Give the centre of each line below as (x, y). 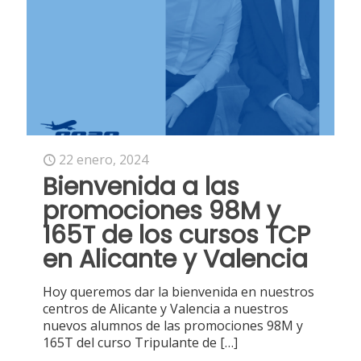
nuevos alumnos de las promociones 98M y (173, 325)
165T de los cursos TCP (176, 235)
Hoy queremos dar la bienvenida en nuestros (178, 291)
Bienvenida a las (141, 187)
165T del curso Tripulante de (130, 342)
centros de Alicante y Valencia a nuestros (166, 308)
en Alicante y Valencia (175, 259)
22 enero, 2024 (104, 159)
